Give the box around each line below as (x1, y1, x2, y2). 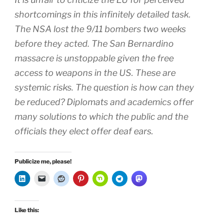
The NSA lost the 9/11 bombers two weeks (15, 24, 186, 35)
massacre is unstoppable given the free (15, 53, 174, 64)
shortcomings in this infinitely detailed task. (15, 9, 191, 20)
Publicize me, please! (15, 158, 72, 165)
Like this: (15, 206, 39, 214)
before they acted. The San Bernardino (15, 38, 174, 49)
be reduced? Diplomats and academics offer (15, 97, 194, 108)
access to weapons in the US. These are (15, 68, 176, 78)
